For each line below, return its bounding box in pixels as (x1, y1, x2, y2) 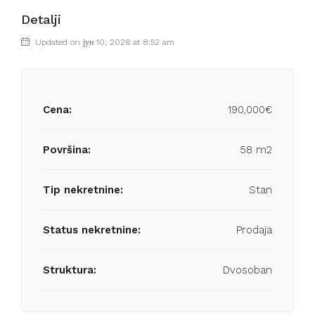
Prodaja (236, 224, 272, 237)
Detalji (21, 12, 61, 27)
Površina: (43, 143, 91, 157)
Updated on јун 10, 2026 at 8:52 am (32, 37, 174, 48)
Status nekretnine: (43, 224, 141, 237)
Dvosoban (223, 264, 272, 277)
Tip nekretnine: (43, 184, 123, 197)
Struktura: (43, 264, 96, 277)
